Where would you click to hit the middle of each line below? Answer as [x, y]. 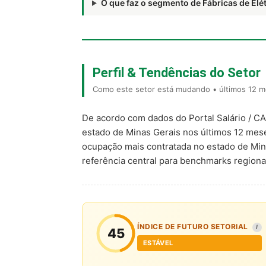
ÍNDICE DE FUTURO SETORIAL [194, 227]
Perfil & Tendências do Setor [177, 73]
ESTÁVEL [158, 243]
